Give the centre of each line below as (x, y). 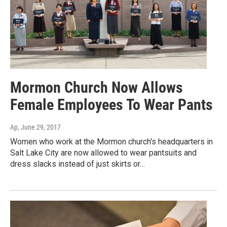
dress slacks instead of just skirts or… (78, 164)
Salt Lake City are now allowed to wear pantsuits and (103, 153)
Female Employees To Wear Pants (111, 104)
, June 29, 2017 (39, 127)
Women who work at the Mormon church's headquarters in (111, 141)
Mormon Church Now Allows (97, 87)
